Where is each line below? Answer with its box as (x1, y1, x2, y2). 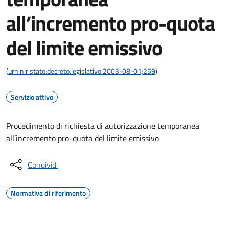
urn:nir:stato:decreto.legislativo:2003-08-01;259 (8, 65, 155, 76)
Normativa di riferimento (11, 188, 86, 198)
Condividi (28, 158, 58, 171)
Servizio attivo (11, 91, 53, 102)
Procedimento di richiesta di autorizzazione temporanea (6, 120, 199, 132)
